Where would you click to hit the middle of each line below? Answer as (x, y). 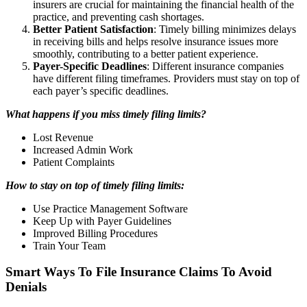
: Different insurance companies (215, 66)
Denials (26, 287)
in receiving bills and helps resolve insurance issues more (156, 41)
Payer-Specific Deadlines (90, 66)
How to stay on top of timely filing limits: (95, 185)
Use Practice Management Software (110, 208)
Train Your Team (69, 245)
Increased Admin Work (83, 149)
